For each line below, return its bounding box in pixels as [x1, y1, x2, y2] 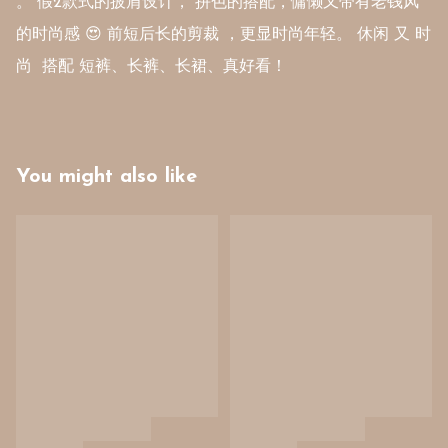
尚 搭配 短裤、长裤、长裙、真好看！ [16, 59, 292, 76]
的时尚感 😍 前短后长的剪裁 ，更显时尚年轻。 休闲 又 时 [16, 27, 431, 44]
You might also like [16, 167, 197, 188]
